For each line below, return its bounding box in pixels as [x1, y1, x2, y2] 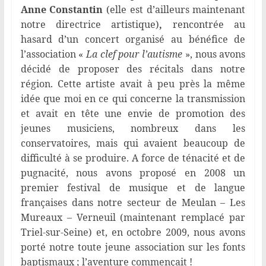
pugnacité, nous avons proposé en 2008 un [20, 166, 246, 180]
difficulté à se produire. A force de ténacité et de [20, 151, 246, 165]
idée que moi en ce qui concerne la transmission [20, 92, 246, 106]
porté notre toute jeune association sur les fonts [20, 240, 246, 254]
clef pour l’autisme [100, 47, 183, 61]
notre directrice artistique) [20, 18, 160, 31]
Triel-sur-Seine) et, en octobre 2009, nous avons [20, 226, 246, 239]
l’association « [20, 47, 84, 61]
